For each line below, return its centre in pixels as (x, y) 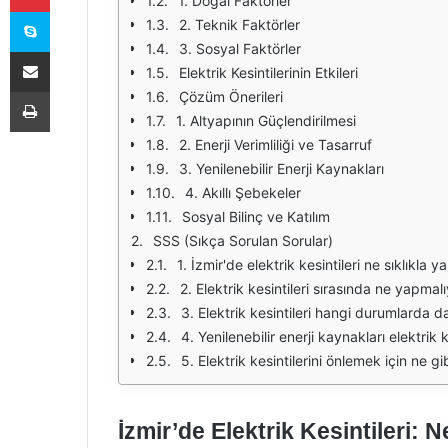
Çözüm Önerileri (231, 96)
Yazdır (68, 91)
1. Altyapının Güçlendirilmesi (266, 120)
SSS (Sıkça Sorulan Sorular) (243, 240)
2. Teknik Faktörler (239, 24)
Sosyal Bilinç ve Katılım (256, 216)
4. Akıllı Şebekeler (243, 192)
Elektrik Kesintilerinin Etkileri (268, 72)
